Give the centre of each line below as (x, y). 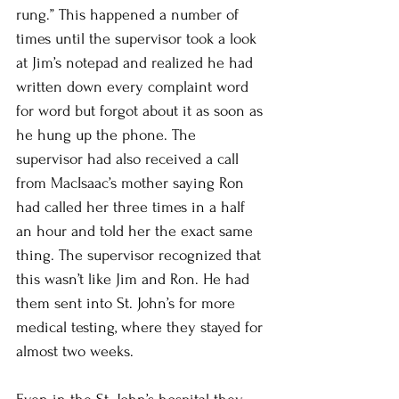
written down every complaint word (134, 86)
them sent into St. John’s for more (128, 303)
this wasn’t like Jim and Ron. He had (135, 279)
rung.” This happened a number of (130, 14)
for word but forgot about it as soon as (142, 110)
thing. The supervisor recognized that (141, 255)
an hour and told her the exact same (137, 231)
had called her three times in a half (133, 207)
